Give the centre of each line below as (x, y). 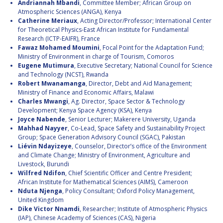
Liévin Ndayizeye (45, 146)
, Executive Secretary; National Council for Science (143, 66)
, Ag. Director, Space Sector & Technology (126, 102)
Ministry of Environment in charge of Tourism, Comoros (96, 57)
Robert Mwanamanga (52, 84)
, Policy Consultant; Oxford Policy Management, (128, 191)
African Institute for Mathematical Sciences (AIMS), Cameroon (103, 182)
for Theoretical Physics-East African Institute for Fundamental (103, 30)
